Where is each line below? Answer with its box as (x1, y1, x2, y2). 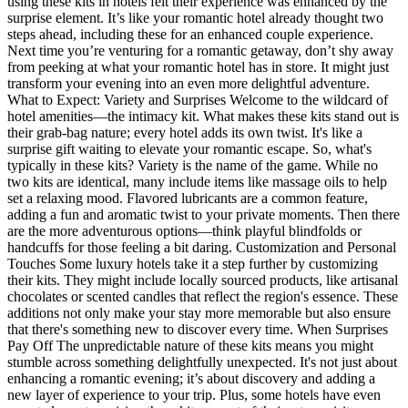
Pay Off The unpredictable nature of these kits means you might (7, 337, 373, 353)
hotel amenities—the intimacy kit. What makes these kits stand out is (7, 107, 399, 124)
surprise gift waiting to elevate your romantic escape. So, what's (7, 140, 372, 157)
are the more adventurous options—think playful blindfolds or (7, 222, 362, 239)
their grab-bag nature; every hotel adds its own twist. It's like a (7, 124, 362, 140)
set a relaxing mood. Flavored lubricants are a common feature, (7, 189, 368, 206)
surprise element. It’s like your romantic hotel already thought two (7, 9, 383, 25)
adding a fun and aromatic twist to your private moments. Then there (7, 206, 400, 222)
